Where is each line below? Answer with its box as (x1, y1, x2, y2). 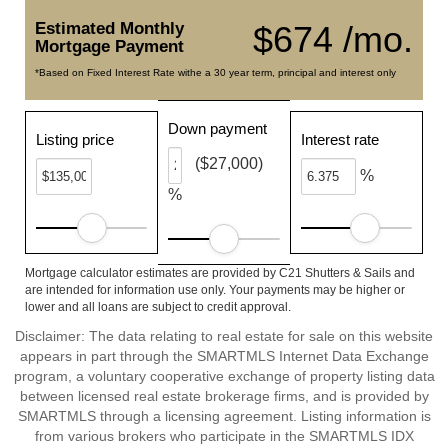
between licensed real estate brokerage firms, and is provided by (19, 388, 429, 404)
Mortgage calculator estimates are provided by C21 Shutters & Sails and (25, 266, 415, 280)
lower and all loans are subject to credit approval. (25, 300, 291, 314)
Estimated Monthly (35, 19, 184, 38)
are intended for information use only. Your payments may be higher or (25, 283, 405, 297)
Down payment (168, 120, 268, 137)
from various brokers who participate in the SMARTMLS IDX (34, 428, 414, 444)
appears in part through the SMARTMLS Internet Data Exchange (19, 348, 429, 364)
